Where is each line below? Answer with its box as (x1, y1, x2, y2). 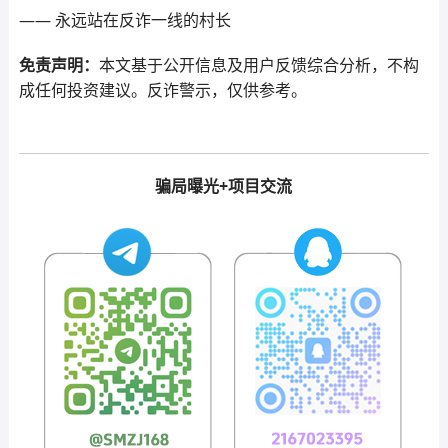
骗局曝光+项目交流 (155, 175, 293, 197)
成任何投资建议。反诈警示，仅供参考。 (18, 79, 307, 101)
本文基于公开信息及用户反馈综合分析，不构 (98, 54, 419, 76)
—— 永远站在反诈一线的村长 (18, 9, 231, 31)
